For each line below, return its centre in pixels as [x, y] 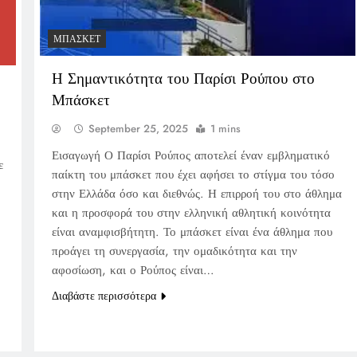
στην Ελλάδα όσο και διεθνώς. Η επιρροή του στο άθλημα [196, 193]
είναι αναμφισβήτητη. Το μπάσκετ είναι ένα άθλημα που [192, 231]
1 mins [225, 128]
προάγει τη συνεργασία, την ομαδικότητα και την [174, 251]
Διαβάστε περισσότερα [104, 295]
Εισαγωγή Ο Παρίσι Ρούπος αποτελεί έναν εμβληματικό [190, 155]
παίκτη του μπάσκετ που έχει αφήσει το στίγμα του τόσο [193, 174]
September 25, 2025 [138, 128]
